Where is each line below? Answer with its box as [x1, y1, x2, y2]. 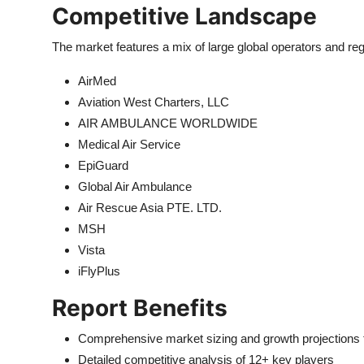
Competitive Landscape [52, 2, 317, 30]
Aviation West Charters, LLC [78, 95, 229, 109]
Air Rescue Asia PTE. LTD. [78, 201, 222, 214]
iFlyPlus [78, 264, 120, 278]
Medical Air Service [78, 137, 180, 151]
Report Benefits [52, 294, 227, 322]
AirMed [78, 74, 116, 88]
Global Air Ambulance [78, 180, 192, 193]
